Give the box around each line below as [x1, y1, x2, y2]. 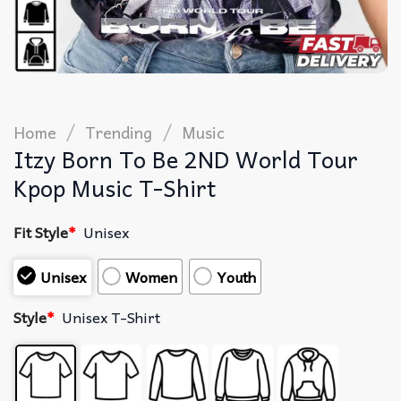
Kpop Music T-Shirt [13, 168, 216, 206]
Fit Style [13, 219, 68, 243]
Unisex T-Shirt [62, 305, 161, 329]
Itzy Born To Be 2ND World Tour [13, 140, 358, 177]
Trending [85, 118, 153, 145]
